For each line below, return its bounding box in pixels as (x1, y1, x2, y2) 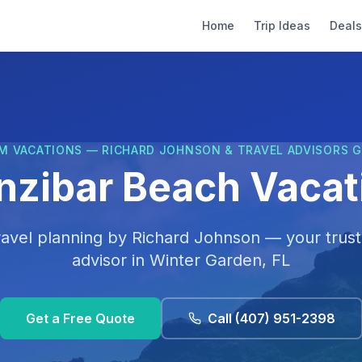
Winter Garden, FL (149, 250, 290, 270)
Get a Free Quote (25, 310, 135, 326)
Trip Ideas (254, 18, 310, 32)
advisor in (72, 250, 149, 270)
